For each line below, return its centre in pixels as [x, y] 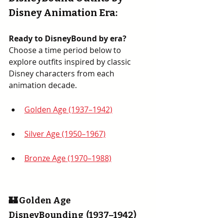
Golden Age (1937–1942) [68, 109]
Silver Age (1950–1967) [65, 134]
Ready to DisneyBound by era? [69, 38]
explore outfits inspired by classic [71, 62]
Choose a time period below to [66, 50]
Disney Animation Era [62, 13]
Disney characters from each [63, 73]
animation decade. [43, 85]
